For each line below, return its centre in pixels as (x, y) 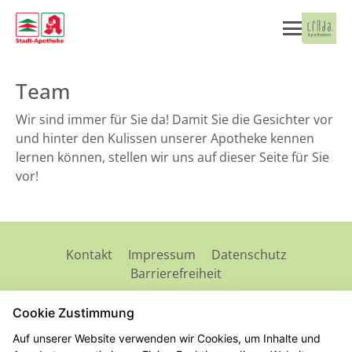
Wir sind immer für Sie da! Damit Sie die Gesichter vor (174, 119)
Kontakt (89, 255)
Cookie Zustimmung (73, 313)
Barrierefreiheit (176, 273)
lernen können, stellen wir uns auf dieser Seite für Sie (172, 157)
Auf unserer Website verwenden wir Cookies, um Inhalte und (167, 338)
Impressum (161, 255)
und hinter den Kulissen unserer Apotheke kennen (165, 138)
